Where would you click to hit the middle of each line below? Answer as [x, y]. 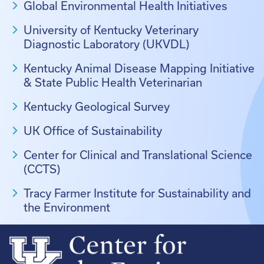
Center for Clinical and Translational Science [138, 155]
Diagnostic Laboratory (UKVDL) [106, 44]
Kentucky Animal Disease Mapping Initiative [139, 68]
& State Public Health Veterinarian [113, 82]
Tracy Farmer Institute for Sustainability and [137, 193]
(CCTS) [42, 169]
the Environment [67, 207]
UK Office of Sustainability [93, 131]
